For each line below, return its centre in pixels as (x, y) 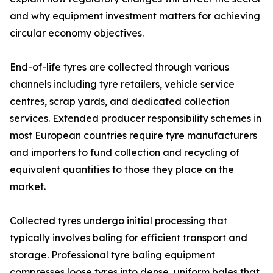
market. (28, 187)
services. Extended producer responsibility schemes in (136, 119)
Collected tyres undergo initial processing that (119, 221)
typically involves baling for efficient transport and (129, 238)
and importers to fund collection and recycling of (125, 153)
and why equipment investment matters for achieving (135, 16)
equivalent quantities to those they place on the (122, 170)
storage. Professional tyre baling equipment (112, 255)
